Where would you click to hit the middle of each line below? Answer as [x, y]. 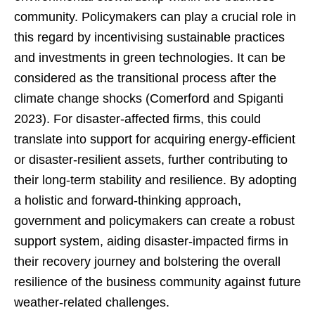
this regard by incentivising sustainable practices [149, 38]
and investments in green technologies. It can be [150, 58]
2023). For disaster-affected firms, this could [137, 119]
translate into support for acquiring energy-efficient [155, 140]
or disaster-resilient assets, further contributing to [151, 160]
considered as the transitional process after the [145, 78]
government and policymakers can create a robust [154, 221]
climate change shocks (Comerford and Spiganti [149, 99]
